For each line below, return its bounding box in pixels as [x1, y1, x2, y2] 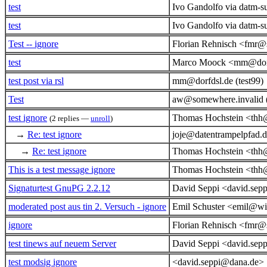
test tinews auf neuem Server [8, 238, 116, 249]
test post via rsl [8, 75, 64, 86]
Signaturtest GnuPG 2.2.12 [8, 182, 110, 193]
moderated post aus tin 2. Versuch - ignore [8, 201, 166, 212]
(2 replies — [49, 113, 91, 123]
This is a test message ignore [8, 164, 115, 175]
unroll [91, 113, 110, 123]
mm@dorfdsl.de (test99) [172, 75, 263, 86]
